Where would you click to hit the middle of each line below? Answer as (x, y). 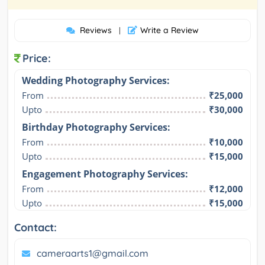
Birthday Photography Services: (96, 127)
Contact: (35, 228)
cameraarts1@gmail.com (93, 253)
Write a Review (169, 30)
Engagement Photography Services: (105, 174)
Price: (37, 59)
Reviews (96, 30)
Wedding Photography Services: (96, 81)
